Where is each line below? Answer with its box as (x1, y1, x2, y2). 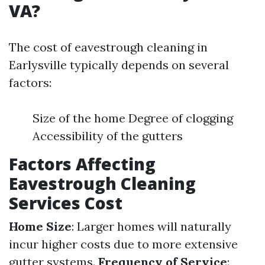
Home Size (9, 219, 72, 234)
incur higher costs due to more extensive (9, 237, 238, 251)
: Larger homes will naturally (72, 219, 231, 234)
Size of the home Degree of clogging (33, 111, 233, 125)
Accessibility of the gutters (33, 128, 183, 143)
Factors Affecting (9, 153, 156, 175)
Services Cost (9, 192, 122, 214)
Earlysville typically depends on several (9, 57, 229, 72)
